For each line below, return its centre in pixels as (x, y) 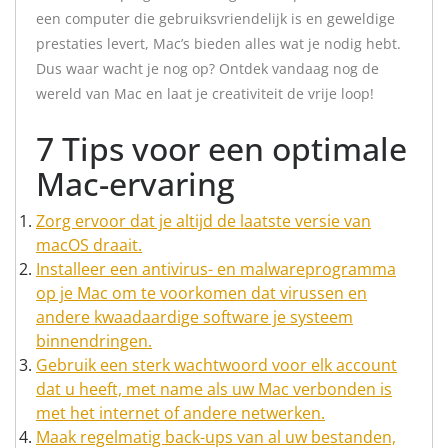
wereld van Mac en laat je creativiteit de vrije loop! (205, 93)
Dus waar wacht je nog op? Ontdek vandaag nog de (207, 68)
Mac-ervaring (135, 183)
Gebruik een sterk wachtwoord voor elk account (216, 365)
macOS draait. (89, 245)
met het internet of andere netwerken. (180, 413)
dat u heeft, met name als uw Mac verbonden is (214, 389)
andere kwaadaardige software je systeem (194, 317)
